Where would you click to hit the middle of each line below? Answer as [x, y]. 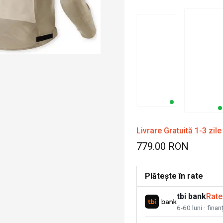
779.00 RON [162, 146]
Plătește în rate [174, 176]
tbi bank [191, 196]
